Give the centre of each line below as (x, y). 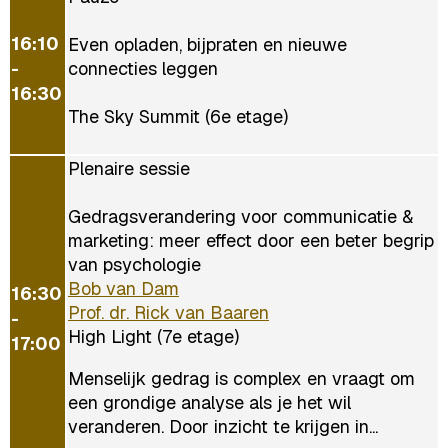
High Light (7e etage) (153, 336)
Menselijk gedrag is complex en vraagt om (241, 378)
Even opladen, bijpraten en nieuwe (207, 44)
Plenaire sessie (129, 168)
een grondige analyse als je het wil (209, 402)
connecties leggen (143, 68)
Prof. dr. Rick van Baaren (168, 312)
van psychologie (134, 264)
